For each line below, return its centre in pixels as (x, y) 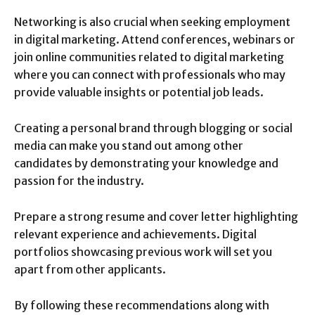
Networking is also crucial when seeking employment (152, 21)
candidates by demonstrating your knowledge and (146, 163)
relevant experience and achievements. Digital (135, 234)
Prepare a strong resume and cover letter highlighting (156, 216)
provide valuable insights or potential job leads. (139, 92)
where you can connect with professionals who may (150, 74)
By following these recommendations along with (142, 305)
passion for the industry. (79, 180)
